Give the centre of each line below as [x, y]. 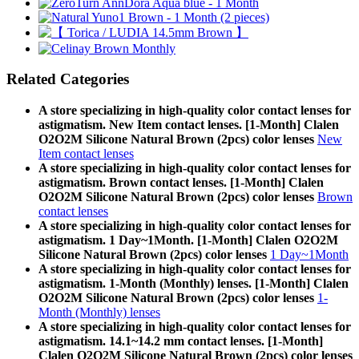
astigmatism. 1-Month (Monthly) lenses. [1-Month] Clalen [194, 283]
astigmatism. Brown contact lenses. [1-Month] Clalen [181, 182]
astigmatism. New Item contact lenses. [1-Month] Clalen [189, 124]
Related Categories [68, 79]
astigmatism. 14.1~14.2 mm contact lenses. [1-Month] [181, 341]
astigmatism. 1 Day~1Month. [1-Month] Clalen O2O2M [188, 240]
